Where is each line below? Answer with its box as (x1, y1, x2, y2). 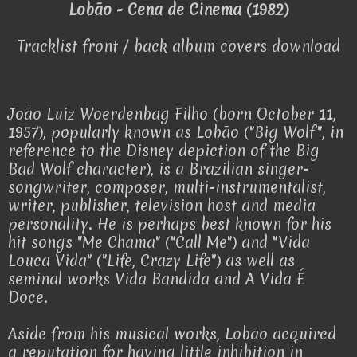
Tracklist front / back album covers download (17, 36, 340, 57)
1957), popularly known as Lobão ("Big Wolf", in (8, 122, 343, 143)
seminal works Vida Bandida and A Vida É (8, 269, 305, 290)
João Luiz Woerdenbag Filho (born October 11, (8, 104, 336, 125)
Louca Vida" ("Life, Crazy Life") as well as (8, 250, 295, 272)
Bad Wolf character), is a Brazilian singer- (8, 159, 309, 180)
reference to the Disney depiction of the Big (8, 140, 320, 162)
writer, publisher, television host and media (8, 195, 316, 217)
